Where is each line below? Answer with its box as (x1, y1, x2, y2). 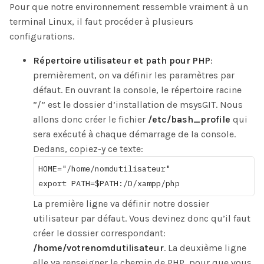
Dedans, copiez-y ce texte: (33, 143, 143, 155)
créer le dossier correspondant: (33, 227, 166, 239)
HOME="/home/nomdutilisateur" (38, 163, 170, 174)
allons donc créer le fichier (33, 114, 148, 126)
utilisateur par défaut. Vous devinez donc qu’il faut (33, 213, 250, 225)
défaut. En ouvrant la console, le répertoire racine (33, 84, 242, 96)
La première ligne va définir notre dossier (33, 198, 209, 210)
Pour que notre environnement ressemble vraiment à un (9, 1, 248, 13)
